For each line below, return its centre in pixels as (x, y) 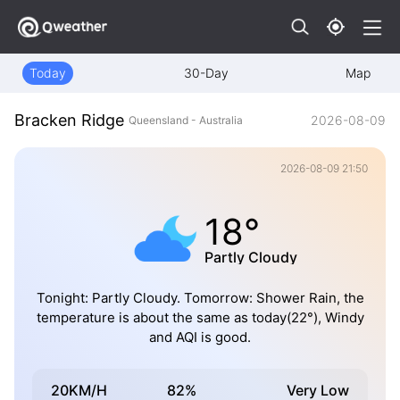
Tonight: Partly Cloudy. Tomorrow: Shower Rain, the (200, 298)
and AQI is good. (200, 337)
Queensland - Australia (186, 120)
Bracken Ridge (69, 121)
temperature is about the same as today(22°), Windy (200, 318)
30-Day (206, 73)
